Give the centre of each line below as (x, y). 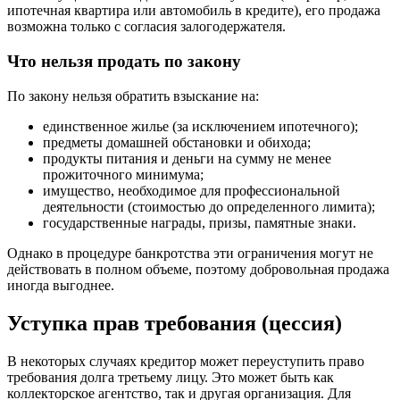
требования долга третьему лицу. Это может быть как (171, 377)
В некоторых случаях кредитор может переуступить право (186, 361)
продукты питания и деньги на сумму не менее (187, 158)
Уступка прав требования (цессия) (175, 323)
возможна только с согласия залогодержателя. (146, 27)
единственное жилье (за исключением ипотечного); (200, 126)
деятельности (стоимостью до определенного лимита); (209, 206)
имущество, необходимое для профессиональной (192, 190)
